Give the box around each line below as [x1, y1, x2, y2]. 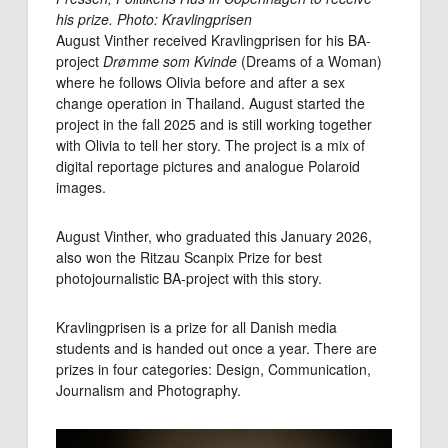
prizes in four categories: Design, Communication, [56, 359, 371, 380]
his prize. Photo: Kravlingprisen [56, 9, 252, 30]
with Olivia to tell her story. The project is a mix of [56, 135, 365, 156]
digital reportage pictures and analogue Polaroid [56, 156, 360, 177]
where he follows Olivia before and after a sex [56, 72, 345, 93]
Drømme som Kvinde [103, 51, 237, 72]
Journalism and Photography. [56, 380, 241, 401]
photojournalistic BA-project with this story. [56, 268, 322, 289]
